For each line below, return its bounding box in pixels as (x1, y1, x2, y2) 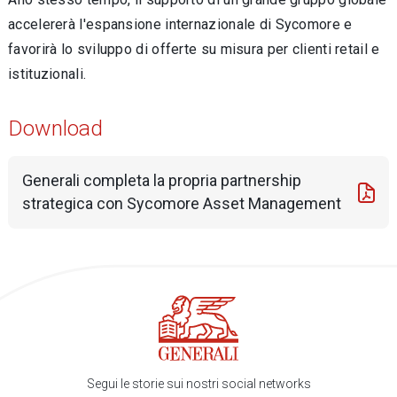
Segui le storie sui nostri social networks (86, 376, 311, 391)
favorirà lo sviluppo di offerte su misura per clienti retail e (8, 41, 380, 58)
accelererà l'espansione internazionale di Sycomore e (8, 16, 353, 33)
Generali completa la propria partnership (22, 171, 301, 190)
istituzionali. (8, 66, 90, 82)
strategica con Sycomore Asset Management (22, 194, 341, 213)
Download (8, 115, 103, 141)
